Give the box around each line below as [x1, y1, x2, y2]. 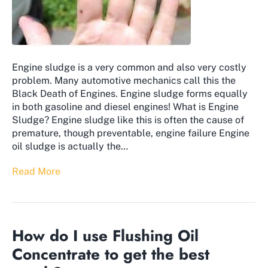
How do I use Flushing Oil [12, 224, 199, 248]
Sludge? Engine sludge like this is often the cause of [12, 114, 244, 126]
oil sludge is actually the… [12, 141, 128, 153]
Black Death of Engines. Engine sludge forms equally [12, 88, 248, 100]
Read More [12, 166, 60, 178]
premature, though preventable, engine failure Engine [12, 127, 249, 139]
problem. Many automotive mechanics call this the [12, 75, 236, 87]
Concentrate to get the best [12, 243, 209, 266]
